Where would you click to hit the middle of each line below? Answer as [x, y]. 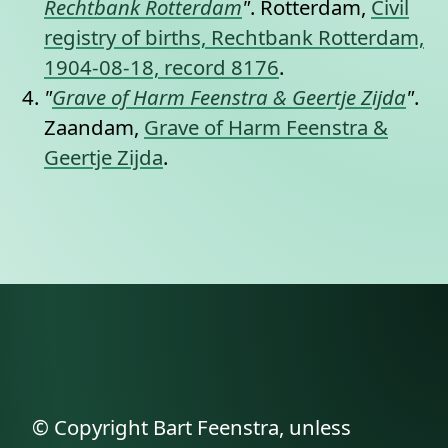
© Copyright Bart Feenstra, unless [191, 427]
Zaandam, [94, 127]
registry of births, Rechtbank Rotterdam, [234, 37]
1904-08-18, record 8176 [161, 67]
